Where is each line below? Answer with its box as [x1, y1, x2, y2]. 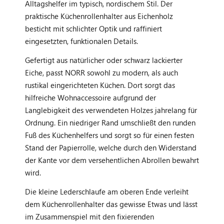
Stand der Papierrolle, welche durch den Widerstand [25, 142, 196, 152]
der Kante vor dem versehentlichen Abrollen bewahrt [25, 154, 199, 165]
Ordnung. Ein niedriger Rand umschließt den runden [25, 117, 195, 127]
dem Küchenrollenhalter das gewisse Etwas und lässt [25, 198, 197, 209]
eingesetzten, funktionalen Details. [25, 35, 138, 46]
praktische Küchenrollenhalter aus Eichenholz [25, 10, 173, 21]
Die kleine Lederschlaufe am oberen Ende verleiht [25, 186, 188, 196]
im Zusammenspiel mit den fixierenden [25, 211, 154, 221]
